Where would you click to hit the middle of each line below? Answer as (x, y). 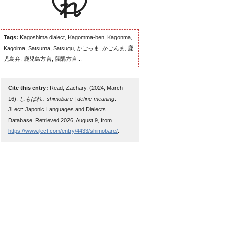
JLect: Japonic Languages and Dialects (57, 109)
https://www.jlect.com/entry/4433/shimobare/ (63, 131)
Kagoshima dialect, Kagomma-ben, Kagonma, (75, 37)
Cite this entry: (28, 88)
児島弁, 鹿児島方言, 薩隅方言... (43, 59)
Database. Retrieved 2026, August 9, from (60, 120)
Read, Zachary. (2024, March (85, 88)
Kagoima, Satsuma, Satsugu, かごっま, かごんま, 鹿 (68, 48)
